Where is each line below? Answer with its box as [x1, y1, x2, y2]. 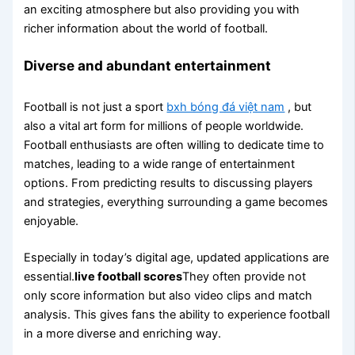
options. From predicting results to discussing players [24, 176, 314, 191]
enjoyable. [24, 214, 79, 229]
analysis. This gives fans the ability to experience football [24, 307, 330, 322]
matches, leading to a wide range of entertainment [24, 157, 296, 172]
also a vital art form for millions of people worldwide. [24, 119, 304, 134]
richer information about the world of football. [24, 21, 269, 36]
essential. [24, 269, 75, 284]
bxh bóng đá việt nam [166, 100, 285, 115]
